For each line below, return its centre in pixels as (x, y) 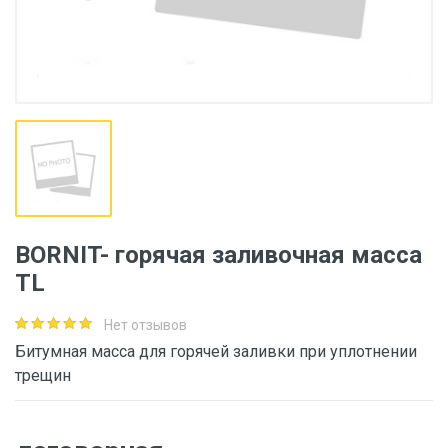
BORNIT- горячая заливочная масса (218, 255)
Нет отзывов (145, 325)
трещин (43, 375)
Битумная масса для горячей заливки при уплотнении (216, 351)
